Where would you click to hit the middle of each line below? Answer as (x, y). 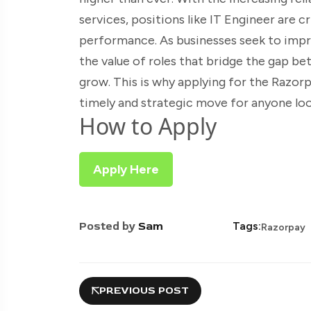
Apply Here (126, 169)
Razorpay (283, 227)
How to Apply (148, 126)
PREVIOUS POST (144, 290)
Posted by (109, 226)
